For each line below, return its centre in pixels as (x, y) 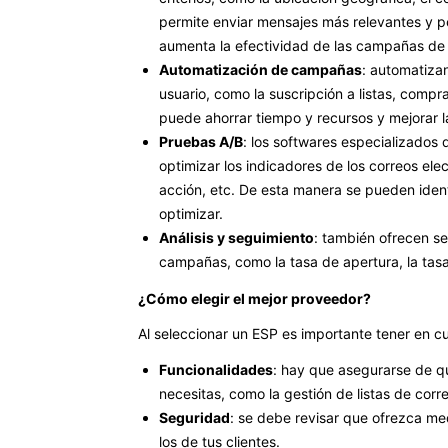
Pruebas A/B (201, 141)
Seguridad (194, 417)
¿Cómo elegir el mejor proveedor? (254, 298)
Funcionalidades (216, 369)
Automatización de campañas (260, 69)
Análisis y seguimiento (236, 237)
